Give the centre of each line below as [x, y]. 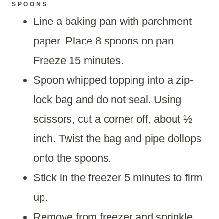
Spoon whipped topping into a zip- [113, 80]
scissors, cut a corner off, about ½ [113, 119]
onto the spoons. [72, 158]
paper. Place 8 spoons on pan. [105, 41]
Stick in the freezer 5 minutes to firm [118, 178]
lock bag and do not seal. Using [107, 100]
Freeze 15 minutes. [78, 61]
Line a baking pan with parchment [112, 22]
